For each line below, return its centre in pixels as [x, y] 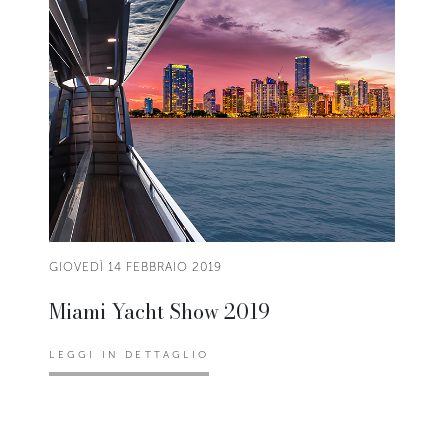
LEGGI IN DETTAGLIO [129, 355]
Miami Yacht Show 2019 [160, 312]
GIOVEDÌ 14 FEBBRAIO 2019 [136, 267]
